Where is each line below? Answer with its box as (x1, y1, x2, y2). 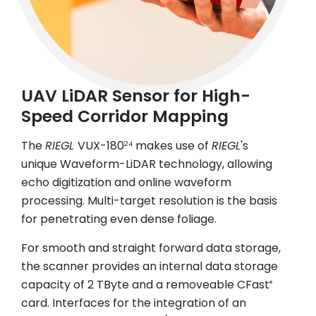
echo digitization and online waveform (21, 174, 231, 190)
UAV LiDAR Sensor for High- (21, 83, 250, 107)
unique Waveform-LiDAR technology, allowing (21, 155, 272, 172)
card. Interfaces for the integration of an (21, 294, 246, 311)
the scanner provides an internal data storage (21, 257, 278, 274)
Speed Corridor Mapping (21, 104, 229, 128)
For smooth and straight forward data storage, (21, 239, 281, 256)
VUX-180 (78, 137, 124, 154)
